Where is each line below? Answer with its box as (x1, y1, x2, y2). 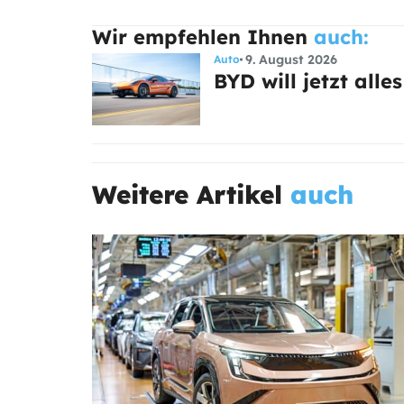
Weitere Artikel (92, 179, 290, 211)
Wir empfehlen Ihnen (92, 24, 308, 50)
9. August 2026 (244, 51, 337, 69)
